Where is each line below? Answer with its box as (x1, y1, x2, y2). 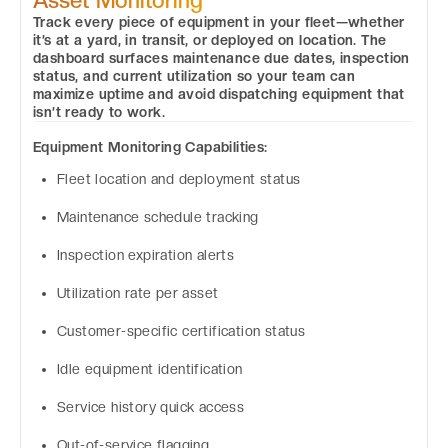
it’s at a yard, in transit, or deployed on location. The (33, 31, 387, 48)
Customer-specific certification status (57, 323, 306, 340)
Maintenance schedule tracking (57, 209, 259, 226)
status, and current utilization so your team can (33, 67, 356, 84)
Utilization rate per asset (57, 285, 219, 302)
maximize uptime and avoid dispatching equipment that (33, 85, 405, 102)
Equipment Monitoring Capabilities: (33, 139, 268, 156)
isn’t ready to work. (33, 103, 166, 120)
